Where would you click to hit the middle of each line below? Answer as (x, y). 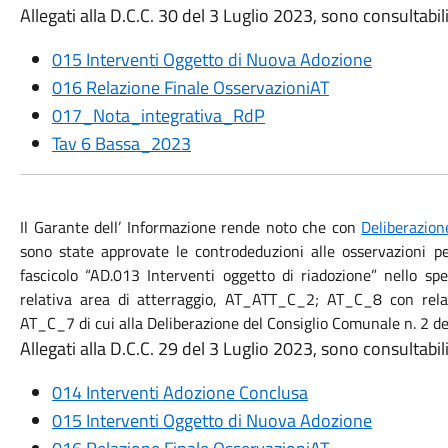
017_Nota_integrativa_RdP (158, 115)
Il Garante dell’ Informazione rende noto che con (190, 227)
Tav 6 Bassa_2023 (121, 143)
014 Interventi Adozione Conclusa (179, 392)
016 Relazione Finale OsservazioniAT (190, 87)
